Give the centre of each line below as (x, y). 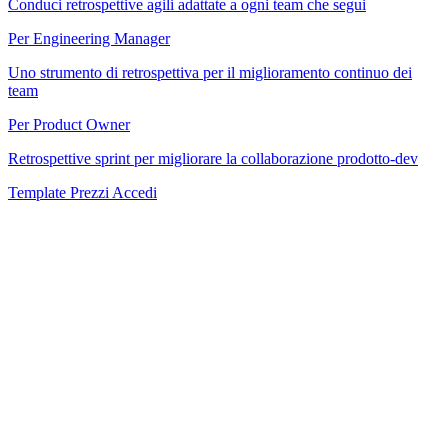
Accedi (134, 192)
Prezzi (91, 192)
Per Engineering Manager (89, 38)
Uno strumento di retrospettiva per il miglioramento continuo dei (210, 72)
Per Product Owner (69, 124)
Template (39, 192)
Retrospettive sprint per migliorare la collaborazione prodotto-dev (213, 158)
